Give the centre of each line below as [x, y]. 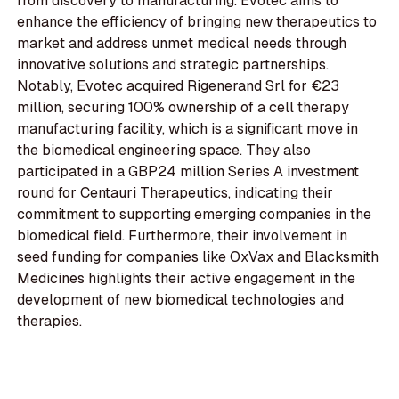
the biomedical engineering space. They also [164, 151]
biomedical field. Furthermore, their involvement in [183, 236]
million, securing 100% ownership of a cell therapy [183, 108]
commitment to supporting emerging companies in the [195, 215]
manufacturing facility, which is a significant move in [188, 129]
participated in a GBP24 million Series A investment [188, 172]
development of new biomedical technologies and [181, 300]
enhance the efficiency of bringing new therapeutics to [197, 22]
